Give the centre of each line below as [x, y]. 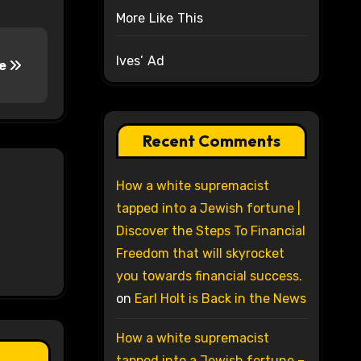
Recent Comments [211, 141]
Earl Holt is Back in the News [220, 299]
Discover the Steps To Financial [210, 231]
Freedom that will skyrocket [200, 254]
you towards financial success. [209, 276]
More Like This [160, 19]
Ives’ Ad [140, 61]
